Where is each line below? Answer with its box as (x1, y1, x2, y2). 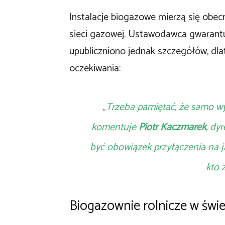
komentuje (91, 119, 139, 136)
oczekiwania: (69, 60, 121, 77)
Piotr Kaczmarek (138, 119, 206, 136)
